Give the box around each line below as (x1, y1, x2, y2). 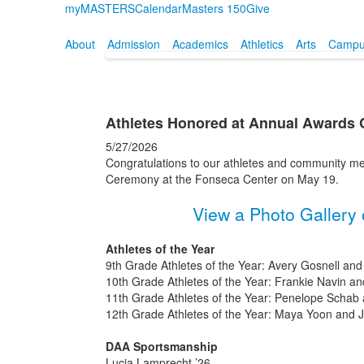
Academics (171, 36, 228, 52)
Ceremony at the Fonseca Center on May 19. (105, 171, 339, 187)
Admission (106, 36, 160, 52)
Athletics (240, 36, 284, 52)
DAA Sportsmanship (105, 338, 218, 354)
